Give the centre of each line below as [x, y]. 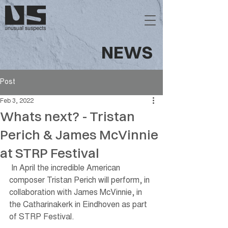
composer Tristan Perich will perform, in [80, 181]
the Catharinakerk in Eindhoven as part [79, 205]
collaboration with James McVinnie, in [77, 193]
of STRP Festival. [43, 217]
